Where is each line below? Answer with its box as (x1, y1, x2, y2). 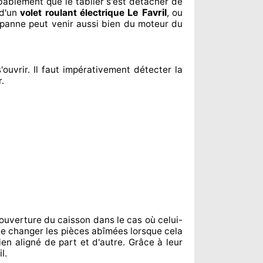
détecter (130, 64, 172, 75)
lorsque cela (127, 225, 183, 237)
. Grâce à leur (123, 237, 183, 248)
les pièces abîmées (43, 225, 128, 237)
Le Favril (127, 6, 167, 18)
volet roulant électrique (20, 7, 128, 18)
